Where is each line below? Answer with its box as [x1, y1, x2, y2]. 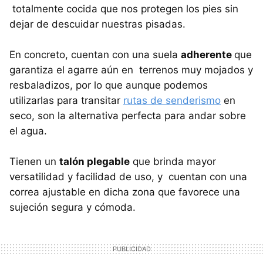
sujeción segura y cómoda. [9, 201, 136, 214]
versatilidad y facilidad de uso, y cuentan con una [9, 171, 247, 183]
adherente [181, 49, 234, 61]
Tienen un [9, 156, 59, 168]
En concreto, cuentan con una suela [9, 49, 181, 61]
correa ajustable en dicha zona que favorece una [9, 186, 240, 198]
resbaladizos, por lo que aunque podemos [9, 79, 208, 92]
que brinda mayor [130, 156, 216, 168]
